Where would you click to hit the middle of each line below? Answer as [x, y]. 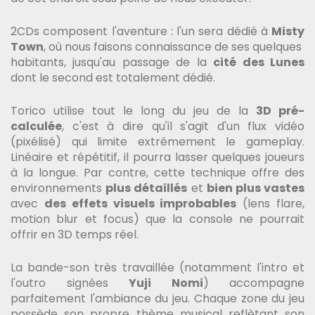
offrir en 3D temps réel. [75, 235]
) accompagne [253, 283]
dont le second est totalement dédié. [114, 78]
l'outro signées [70, 283]
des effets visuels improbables [140, 204]
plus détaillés [147, 188]
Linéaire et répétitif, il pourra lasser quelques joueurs [157, 157]
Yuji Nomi [166, 283]
